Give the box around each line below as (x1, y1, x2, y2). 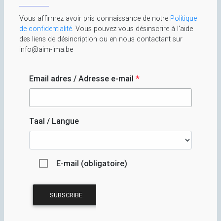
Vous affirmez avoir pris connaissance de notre (19, 14, 170, 23)
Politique (170, 14, 197, 23)
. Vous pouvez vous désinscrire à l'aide (72, 24, 193, 34)
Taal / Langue (29, 116, 79, 126)
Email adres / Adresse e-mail (29, 74, 136, 84)
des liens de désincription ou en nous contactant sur (19, 35, 183, 44)
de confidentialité (19, 24, 72, 34)
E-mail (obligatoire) (56, 158, 127, 169)
